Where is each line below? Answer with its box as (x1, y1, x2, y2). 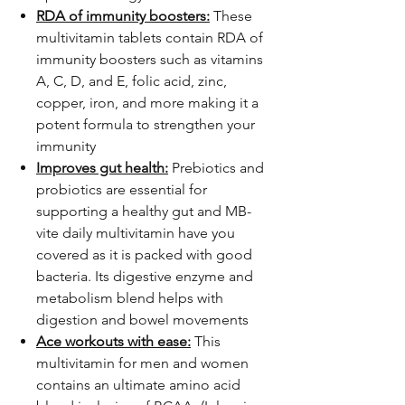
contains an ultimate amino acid (36, 376, 240, 393)
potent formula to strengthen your (36, 116, 255, 133)
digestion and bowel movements (36, 311, 249, 328)
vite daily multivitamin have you (36, 224, 235, 241)
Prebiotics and (172, 159, 264, 176)
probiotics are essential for (36, 181, 207, 198)
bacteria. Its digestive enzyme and (36, 268, 253, 285)
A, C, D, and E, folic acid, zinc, (36, 72, 227, 89)
